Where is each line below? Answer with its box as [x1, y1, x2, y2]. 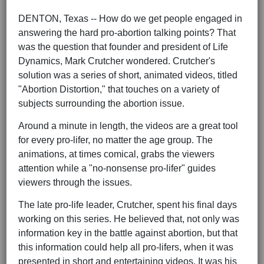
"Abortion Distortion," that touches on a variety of [18, 84, 219, 95]
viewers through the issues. [18, 177, 132, 188]
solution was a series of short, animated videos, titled [18, 70, 237, 81]
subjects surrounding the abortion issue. [18, 98, 184, 109]
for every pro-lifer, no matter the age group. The [18, 135, 213, 146]
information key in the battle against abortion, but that [18, 228, 237, 239]
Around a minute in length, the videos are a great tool [18, 121, 238, 131]
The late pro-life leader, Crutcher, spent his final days [18, 200, 237, 210]
